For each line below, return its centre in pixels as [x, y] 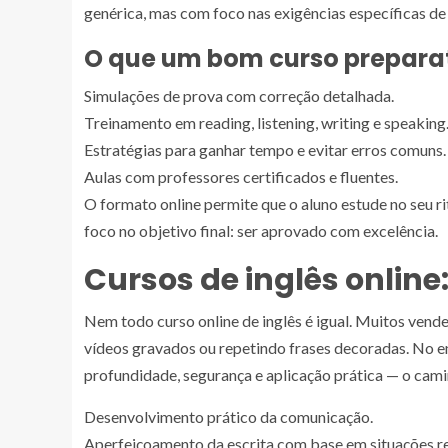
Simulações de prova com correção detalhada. [239, 96]
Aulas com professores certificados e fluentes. [241, 177]
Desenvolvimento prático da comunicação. [228, 417]
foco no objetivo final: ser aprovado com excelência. [261, 231]
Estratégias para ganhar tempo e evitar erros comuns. [265, 150]
